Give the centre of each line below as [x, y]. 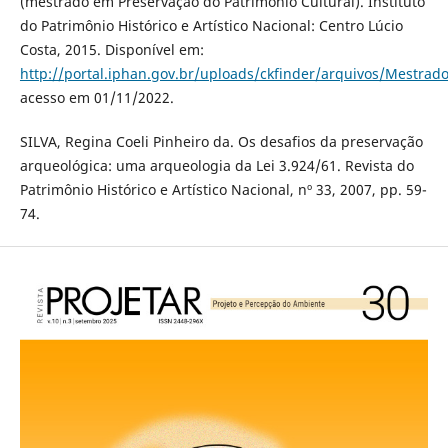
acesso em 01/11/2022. [96, 97]
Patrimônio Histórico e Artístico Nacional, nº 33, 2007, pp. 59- [223, 189]
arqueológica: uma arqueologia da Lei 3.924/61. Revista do [216, 165]
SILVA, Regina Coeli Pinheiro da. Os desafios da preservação [221, 141]
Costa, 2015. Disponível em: [111, 49]
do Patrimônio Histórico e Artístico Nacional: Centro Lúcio [211, 25]
